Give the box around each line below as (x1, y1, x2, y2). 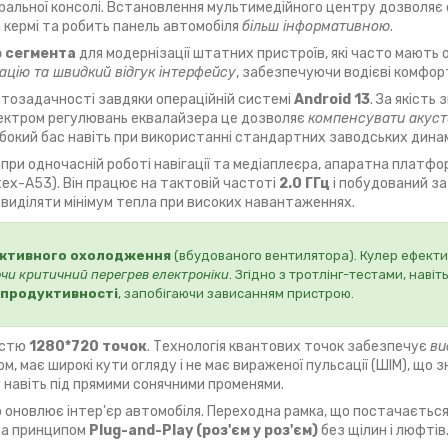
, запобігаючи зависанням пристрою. (118, 285, 354, 301)
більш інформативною (242, 17, 390, 35)
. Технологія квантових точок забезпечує (147, 337, 430, 355)
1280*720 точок (29, 337, 147, 355)
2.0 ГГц (279, 174, 330, 192)
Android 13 (294, 90, 370, 108)
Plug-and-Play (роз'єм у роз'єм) (89, 421, 318, 439)
